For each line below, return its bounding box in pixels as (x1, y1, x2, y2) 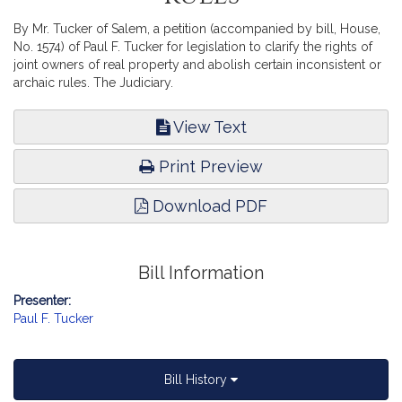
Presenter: (13, 293, 71, 308)
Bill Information (138, 263, 264, 284)
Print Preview (154, 157, 263, 176)
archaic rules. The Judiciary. (13, 75, 173, 90)
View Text (169, 118, 247, 136)
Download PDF (148, 197, 267, 215)
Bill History (164, 372, 231, 387)
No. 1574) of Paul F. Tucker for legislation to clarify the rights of (13, 39, 372, 54)
